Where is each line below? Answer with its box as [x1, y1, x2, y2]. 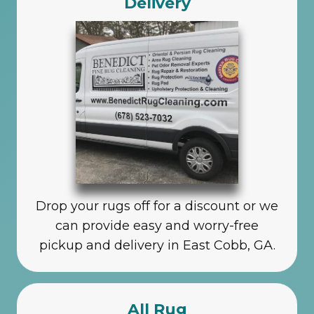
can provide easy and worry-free [55, 217, 259, 233]
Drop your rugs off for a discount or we [36, 198, 278, 214]
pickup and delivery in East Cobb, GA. [39, 237, 275, 253]
